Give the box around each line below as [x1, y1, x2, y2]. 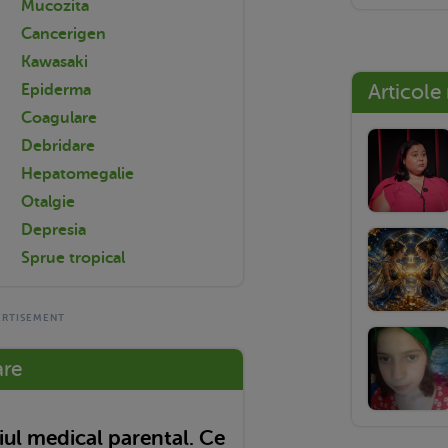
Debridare [21, 136, 95, 155]
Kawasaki [21, 52, 88, 71]
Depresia [21, 220, 86, 239]
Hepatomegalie [21, 164, 134, 183]
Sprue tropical [21, 248, 125, 267]
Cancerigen [21, 24, 106, 43]
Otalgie [21, 192, 75, 211]
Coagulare [21, 108, 97, 127]
